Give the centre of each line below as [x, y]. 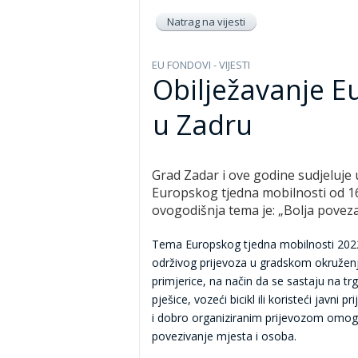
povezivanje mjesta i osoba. [224, 336]
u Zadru [203, 125]
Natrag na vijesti [206, 22]
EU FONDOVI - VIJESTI [201, 65]
